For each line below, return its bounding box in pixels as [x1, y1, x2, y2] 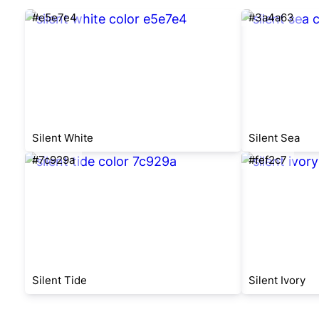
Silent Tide [32, 273, 87, 287]
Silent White [32, 131, 93, 145]
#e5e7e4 [32, 11, 77, 24]
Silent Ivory [248, 273, 305, 287]
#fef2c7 [248, 153, 287, 167]
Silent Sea [248, 131, 300, 145]
